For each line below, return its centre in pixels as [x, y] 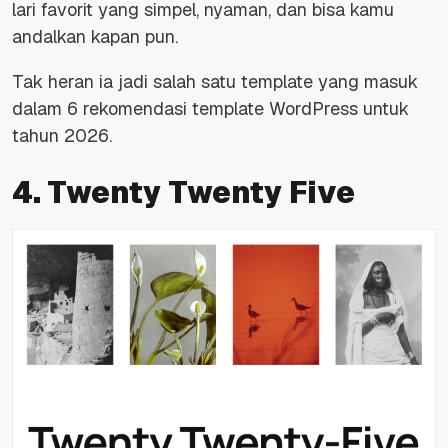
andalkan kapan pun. [95, 37]
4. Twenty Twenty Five [183, 193]
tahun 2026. [62, 136]
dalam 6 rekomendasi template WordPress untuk [210, 109]
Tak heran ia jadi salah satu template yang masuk [215, 82]
